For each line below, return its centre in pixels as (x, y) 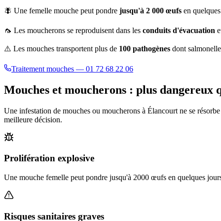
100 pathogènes (145, 48)
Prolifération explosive (49, 158)
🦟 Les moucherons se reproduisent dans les (73, 30)
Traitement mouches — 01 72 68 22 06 (72, 69)
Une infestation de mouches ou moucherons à (76, 110)
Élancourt (163, 110)
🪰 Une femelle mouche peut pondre (62, 10)
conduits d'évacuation (179, 30)
